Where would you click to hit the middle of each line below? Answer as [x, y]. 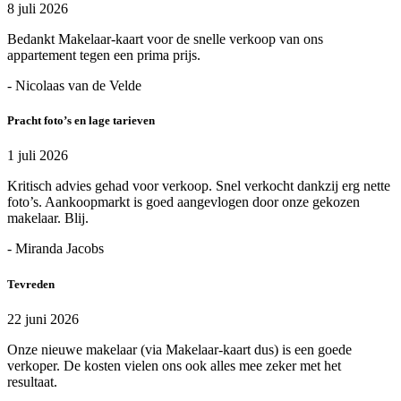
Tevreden [31, 284]
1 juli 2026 [38, 156]
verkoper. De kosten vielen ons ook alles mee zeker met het [174, 365]
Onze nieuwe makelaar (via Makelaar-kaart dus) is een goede [179, 349]
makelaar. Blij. [48, 218]
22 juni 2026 [43, 319]
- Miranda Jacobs [55, 249]
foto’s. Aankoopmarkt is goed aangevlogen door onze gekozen [183, 202]
